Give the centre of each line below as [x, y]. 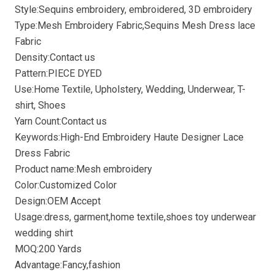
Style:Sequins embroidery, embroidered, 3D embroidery [134, 9]
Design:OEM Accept [58, 201]
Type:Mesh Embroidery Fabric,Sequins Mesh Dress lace [135, 25]
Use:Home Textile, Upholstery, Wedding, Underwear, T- [130, 89]
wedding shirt [44, 233]
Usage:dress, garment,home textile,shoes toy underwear [135, 217]
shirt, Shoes [40, 105]
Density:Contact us [55, 57]
